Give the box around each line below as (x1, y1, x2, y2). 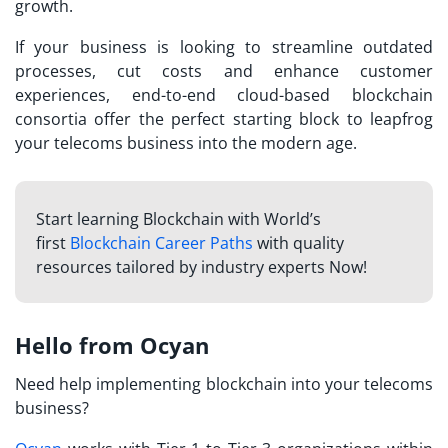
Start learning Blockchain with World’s (35, 207, 321, 230)
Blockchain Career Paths (69, 231, 253, 254)
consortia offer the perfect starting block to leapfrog (15, 107, 433, 130)
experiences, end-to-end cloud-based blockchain (15, 83, 433, 106)
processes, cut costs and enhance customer (15, 59, 433, 82)
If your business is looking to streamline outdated (15, 35, 433, 58)
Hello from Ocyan (15, 330, 209, 361)
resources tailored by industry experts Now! (35, 255, 367, 278)
